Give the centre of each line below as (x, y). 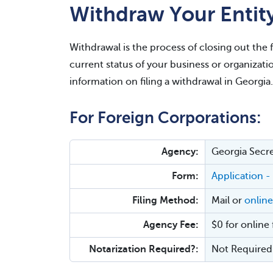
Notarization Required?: (144, 249)
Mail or (228, 200)
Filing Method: (165, 200)
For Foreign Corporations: (165, 118)
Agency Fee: (171, 225)
